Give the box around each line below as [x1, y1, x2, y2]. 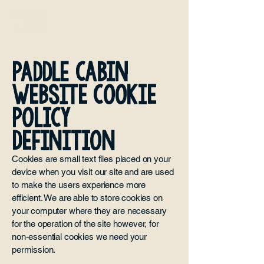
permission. [12, 245, 56, 255]
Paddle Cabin [12, 57, 128, 87]
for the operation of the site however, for [12, 219, 159, 229]
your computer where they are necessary [12, 206, 167, 216]
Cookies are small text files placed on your [12, 154, 171, 164]
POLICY [12, 103, 70, 133]
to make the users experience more [12, 180, 146, 190]
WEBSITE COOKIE [12, 80, 156, 110]
